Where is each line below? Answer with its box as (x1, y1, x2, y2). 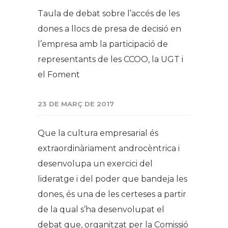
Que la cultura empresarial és (38, 128, 158, 138)
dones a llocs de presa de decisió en (38, 24, 181, 34)
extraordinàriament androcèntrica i (38, 144, 180, 153)
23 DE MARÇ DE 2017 (38, 100, 114, 108)
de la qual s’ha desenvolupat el (38, 205, 164, 214)
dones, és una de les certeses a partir (38, 189, 186, 199)
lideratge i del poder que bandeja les (38, 174, 187, 184)
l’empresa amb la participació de (38, 39, 168, 49)
